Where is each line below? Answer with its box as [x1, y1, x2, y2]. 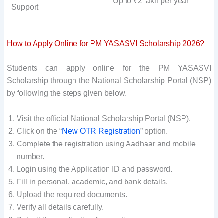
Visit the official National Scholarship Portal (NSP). [16, 114, 191, 123]
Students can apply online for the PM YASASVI [6, 63, 212, 72]
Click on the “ [16, 127, 62, 135]
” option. [140, 127, 168, 135]
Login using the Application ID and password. [16, 164, 172, 173]
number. [16, 152, 44, 161]
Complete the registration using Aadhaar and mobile [16, 139, 196, 148]
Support [11, 2, 38, 11]
